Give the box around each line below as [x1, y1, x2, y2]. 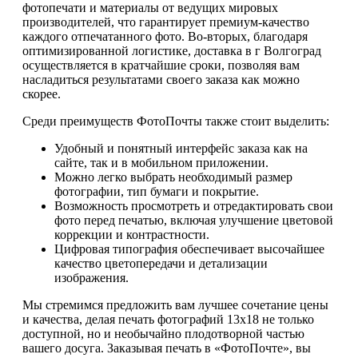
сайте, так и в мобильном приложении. [54, 156, 268, 170]
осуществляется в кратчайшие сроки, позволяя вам [22, 58, 300, 73]
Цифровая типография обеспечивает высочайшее [54, 242, 324, 257]
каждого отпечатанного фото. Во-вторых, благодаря [22, 30, 308, 44]
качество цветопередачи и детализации [54, 257, 268, 271]
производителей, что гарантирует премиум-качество [22, 15, 309, 30]
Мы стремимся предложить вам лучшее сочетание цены [22, 298, 328, 312]
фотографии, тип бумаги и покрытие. [54, 185, 259, 199]
